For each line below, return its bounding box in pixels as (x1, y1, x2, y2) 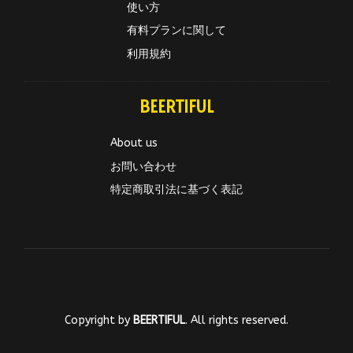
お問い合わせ (110, 159, 176, 173)
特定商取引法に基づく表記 (110, 182, 243, 196)
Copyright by (65, 314, 133, 328)
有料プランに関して (127, 24, 226, 38)
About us (110, 136, 158, 150)
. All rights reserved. (185, 314, 288, 328)
